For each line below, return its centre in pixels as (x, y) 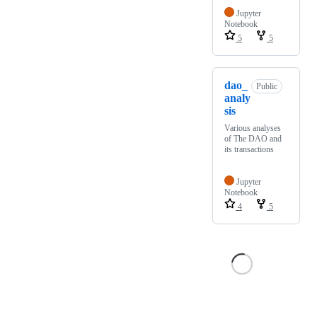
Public (267, 86)
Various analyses (253, 128)
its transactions (249, 149)
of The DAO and (253, 138)
